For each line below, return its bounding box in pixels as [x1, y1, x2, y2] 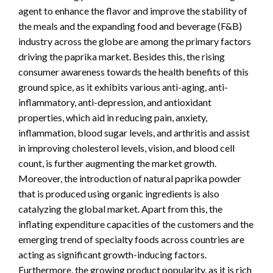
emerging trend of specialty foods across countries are [18, 233, 244, 246]
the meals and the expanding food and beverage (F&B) [18, 20, 242, 32]
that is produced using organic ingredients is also [18, 188, 219, 200]
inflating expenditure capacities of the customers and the [18, 218, 253, 230]
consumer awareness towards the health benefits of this [18, 66, 249, 78]
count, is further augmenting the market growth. [18, 157, 216, 169]
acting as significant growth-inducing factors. [18, 249, 207, 261]
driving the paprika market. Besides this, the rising [18, 51, 225, 63]
